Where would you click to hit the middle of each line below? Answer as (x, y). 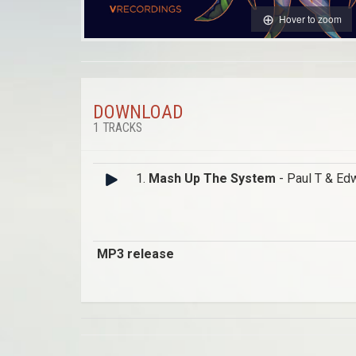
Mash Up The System (212, 179)
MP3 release (135, 254)
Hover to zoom (310, 18)
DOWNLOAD (138, 112)
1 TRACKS (118, 128)
